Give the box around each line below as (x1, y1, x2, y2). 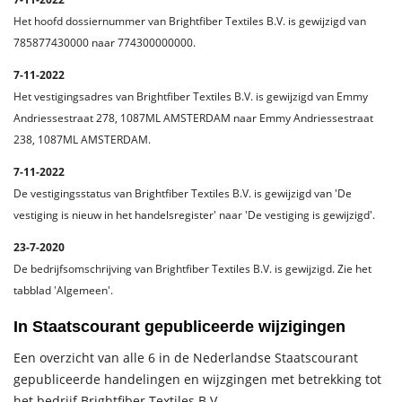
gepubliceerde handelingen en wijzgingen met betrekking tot (13, 371, 381, 388)
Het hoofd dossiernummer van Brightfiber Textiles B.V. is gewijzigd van (13, 13, 366, 29)
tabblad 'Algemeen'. (13, 283, 113, 298)
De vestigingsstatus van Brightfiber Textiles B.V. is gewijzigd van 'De (13, 186, 352, 201)
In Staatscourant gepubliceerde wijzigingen (13, 318, 345, 336)
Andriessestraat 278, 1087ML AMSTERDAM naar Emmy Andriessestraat (13, 110, 373, 126)
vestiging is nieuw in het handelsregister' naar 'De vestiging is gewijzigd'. (13, 207, 375, 223)
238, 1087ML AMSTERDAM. (13, 132, 151, 147)
